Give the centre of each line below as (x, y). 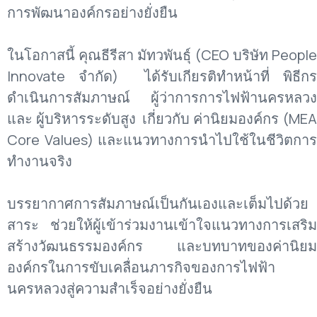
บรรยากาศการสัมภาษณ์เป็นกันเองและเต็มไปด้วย (158, 203)
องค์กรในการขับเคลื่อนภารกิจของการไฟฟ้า (141, 267)
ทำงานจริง (40, 161)
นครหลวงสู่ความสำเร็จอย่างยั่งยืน (110, 288)
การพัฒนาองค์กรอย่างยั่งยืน (92, 12)
